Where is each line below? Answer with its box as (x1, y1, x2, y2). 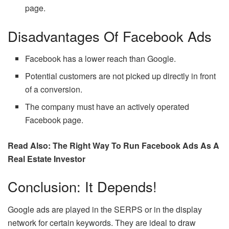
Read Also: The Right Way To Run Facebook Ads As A (8, 140, 219, 152)
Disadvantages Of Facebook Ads (8, 26, 212, 46)
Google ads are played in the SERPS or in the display (8, 203, 202, 215)
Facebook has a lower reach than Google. (25, 53, 176, 65)
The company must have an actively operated (25, 101, 190, 113)
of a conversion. (25, 83, 83, 96)
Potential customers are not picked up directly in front (25, 70, 216, 82)
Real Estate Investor (8, 153, 85, 165)
